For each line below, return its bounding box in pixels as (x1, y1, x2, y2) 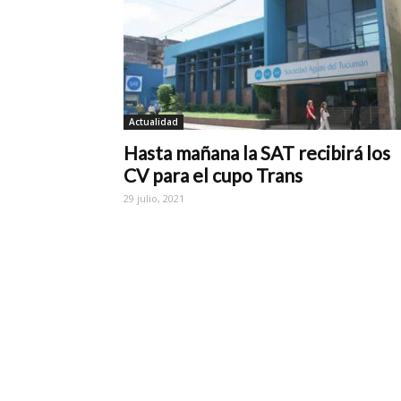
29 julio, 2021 (124, 191, 184, 205)
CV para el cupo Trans (124, 163, 303, 186)
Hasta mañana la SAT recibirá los (124, 141, 390, 164)
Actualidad (129, 115, 178, 128)
